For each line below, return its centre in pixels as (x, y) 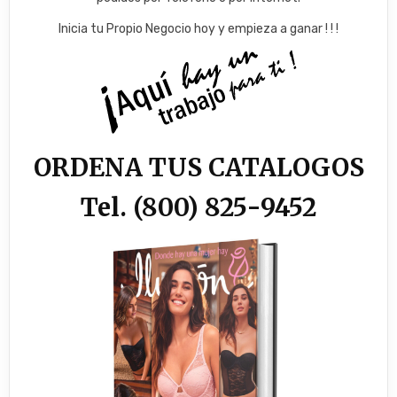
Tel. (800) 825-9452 (198, 208)
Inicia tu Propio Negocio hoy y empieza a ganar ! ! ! (198, 29)
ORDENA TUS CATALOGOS (198, 168)
